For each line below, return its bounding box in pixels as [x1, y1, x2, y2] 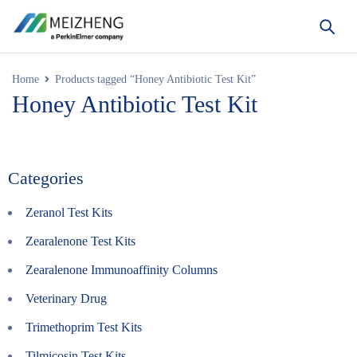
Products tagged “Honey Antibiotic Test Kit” [55, 73, 256, 85]
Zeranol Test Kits [25, 206, 112, 219]
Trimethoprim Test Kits [25, 320, 142, 334]
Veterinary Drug [25, 292, 107, 305]
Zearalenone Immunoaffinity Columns [25, 263, 218, 277]
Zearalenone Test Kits [25, 234, 135, 248]
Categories [8, 168, 84, 188]
